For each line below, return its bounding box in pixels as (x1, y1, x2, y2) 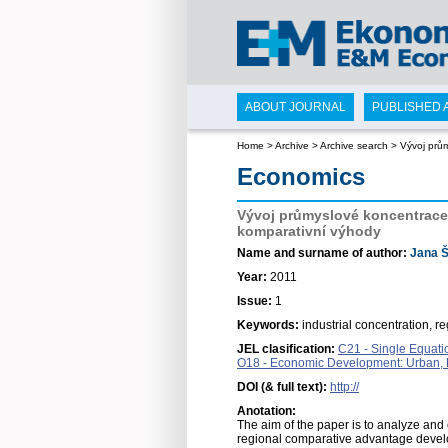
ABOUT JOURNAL (245, 100, 346, 114)
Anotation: (237, 404, 296, 418)
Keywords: (237, 318, 302, 332)
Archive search (320, 140, 388, 151)
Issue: (237, 294, 275, 308)
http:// (330, 380, 359, 394)
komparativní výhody (237, 223, 381, 239)
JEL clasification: (237, 342, 335, 356)
